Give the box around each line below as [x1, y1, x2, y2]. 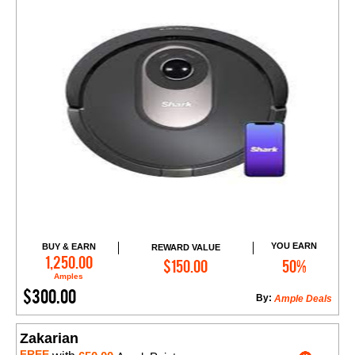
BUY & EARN [41, 242, 96, 252]
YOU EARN [271, 241, 318, 251]
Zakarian [20, 330, 78, 347]
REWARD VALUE [151, 242, 220, 252]
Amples [54, 272, 84, 281]
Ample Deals [274, 293, 332, 305]
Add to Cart [164, 252, 222, 265]
